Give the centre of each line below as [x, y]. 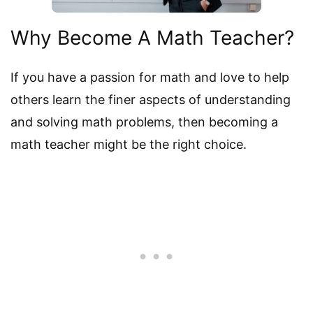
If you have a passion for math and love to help [150, 77]
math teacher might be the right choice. [129, 144]
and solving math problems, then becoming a [144, 122]
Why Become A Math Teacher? [152, 37]
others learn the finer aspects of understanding [151, 99]
